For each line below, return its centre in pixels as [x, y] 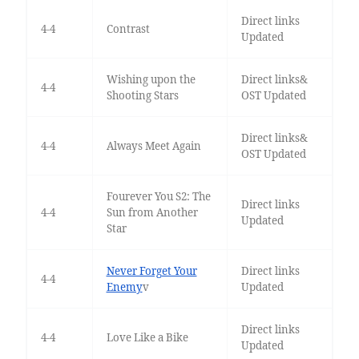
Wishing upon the [151, 80]
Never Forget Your [151, 271]
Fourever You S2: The [158, 197]
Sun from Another [152, 213]
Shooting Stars [142, 96]
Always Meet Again [153, 146]
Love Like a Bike [147, 338]
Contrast [128, 29]
